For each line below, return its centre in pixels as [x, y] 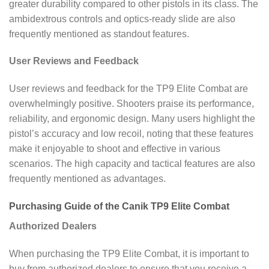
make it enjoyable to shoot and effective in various [115, 149]
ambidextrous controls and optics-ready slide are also [122, 19]
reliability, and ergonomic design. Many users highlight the [132, 119]
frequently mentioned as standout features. [99, 34]
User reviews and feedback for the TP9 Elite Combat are [128, 89]
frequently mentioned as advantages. [87, 179]
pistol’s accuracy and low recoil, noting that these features [131, 134]
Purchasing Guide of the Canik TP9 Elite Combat [120, 206]
